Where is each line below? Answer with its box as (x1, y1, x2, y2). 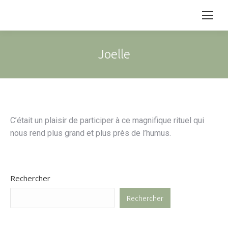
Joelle (98, 47, 130, 61)
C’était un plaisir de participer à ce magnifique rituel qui (10, 116, 204, 125)
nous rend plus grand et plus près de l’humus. (10, 128, 171, 138)
